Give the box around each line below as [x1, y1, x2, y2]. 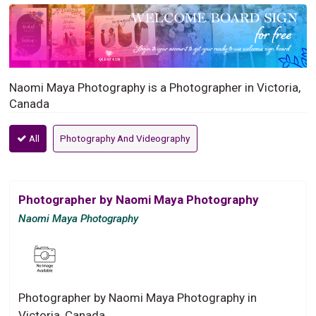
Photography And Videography [60, 132, 190, 144]
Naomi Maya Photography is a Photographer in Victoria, [9, 80, 301, 95]
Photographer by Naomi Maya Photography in [18, 290, 257, 305]
